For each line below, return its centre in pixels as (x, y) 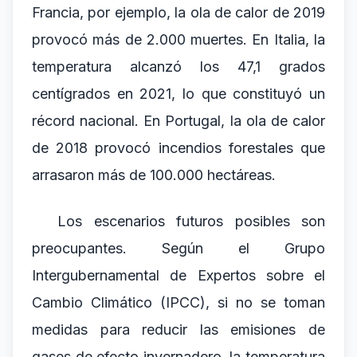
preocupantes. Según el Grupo (178, 248)
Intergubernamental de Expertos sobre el (178, 275)
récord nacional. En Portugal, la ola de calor (178, 121)
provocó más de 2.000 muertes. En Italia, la (178, 39)
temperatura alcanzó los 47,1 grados (178, 67)
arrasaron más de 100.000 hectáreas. (154, 175)
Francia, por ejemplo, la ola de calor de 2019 (178, 12)
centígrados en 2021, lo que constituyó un (178, 94)
